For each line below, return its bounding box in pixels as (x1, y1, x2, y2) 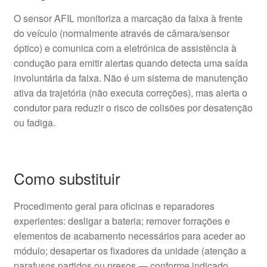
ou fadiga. (13, 116, 55, 130)
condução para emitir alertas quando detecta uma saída (13, 56, 248, 70)
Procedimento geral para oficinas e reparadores (13, 198, 215, 213)
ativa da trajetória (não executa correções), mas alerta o (13, 86, 247, 100)
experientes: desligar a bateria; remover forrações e (13, 213, 230, 228)
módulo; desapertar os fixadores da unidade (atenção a (13, 243, 246, 257)
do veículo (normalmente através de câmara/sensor (13, 26, 229, 41)
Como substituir (13, 166, 120, 189)
